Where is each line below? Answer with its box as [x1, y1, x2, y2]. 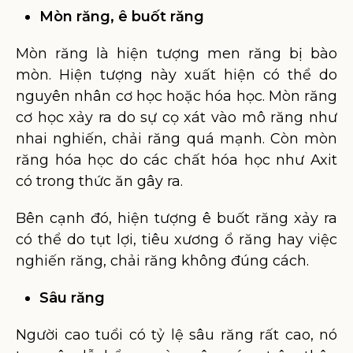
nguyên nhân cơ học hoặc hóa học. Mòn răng [16, 87, 337, 105]
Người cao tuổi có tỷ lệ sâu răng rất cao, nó [16, 326, 337, 344]
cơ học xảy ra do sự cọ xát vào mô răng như [16, 109, 337, 126]
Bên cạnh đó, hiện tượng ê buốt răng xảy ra [16, 210, 337, 227]
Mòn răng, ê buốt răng [39, 8, 204, 25]
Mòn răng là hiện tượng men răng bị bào [16, 45, 337, 62]
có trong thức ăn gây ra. [16, 173, 183, 190]
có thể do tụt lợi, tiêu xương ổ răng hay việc [16, 231, 337, 248]
